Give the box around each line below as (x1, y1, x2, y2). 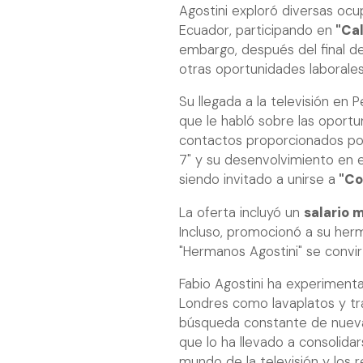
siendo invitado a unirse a (179, 171, 335, 189)
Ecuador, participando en (179, 21, 332, 39)
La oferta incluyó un (179, 203, 304, 221)
